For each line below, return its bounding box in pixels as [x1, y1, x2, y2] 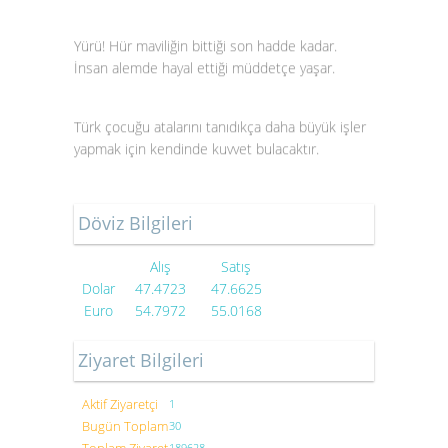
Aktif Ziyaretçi [82, 395, 158, 413]
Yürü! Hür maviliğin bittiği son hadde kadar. [74, 32, 337, 52]
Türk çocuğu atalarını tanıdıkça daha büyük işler [74, 113, 366, 133]
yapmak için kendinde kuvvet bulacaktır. [74, 135, 319, 155]
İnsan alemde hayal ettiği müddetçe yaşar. [74, 54, 335, 74]
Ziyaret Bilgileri [78, 348, 204, 372]
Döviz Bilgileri [78, 211, 193, 235]
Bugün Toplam [82, 417, 168, 435]
